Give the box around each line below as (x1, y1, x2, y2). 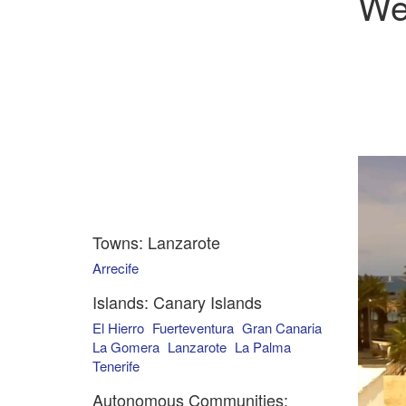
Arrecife (92, 258, 139, 277)
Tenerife (92, 356, 140, 375)
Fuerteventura (152, 318, 234, 337)
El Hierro (92, 318, 144, 337)
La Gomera (92, 337, 159, 356)
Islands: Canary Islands (92, 290, 262, 314)
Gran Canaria (242, 318, 322, 337)
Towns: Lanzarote (92, 230, 220, 254)
